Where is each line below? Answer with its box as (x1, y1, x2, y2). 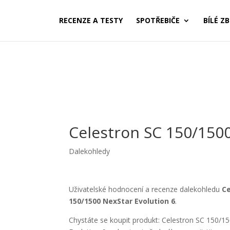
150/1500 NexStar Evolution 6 (69, 196, 176, 206)
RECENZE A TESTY (59, 15, 123, 25)
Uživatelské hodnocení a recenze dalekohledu (69, 184, 222, 194)
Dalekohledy (69, 146, 110, 156)
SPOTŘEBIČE (136, 15, 180, 25)
